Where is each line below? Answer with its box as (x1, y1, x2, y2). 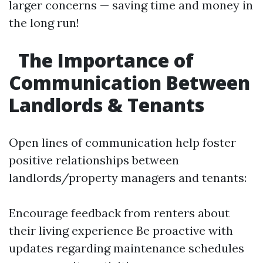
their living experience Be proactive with (9, 223, 233, 238)
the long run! (9, 15, 79, 30)
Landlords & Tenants (9, 92, 204, 117)
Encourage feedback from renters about (9, 205, 230, 220)
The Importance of (14, 48, 194, 73)
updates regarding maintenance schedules (9, 241, 244, 255)
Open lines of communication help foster (9, 135, 236, 150)
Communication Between (9, 70, 250, 95)
